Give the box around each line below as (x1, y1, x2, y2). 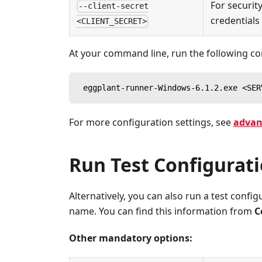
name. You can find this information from (69, 204, 254, 218)
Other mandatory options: (69, 231, 192, 244)
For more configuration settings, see (69, 115, 233, 129)
